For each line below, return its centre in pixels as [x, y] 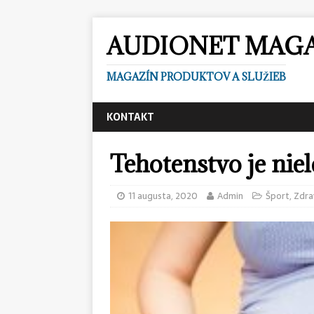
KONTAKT [130, 117]
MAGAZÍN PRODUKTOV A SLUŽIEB [196, 77]
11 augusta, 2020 [163, 196]
